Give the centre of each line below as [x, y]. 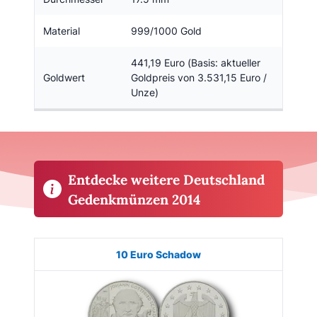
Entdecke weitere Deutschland [166, 179]
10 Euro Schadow [158, 254]
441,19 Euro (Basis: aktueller [196, 62]
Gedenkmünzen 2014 [134, 199]
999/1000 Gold [166, 30]
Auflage [208, 253]
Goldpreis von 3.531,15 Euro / [199, 77]
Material [62, 30]
